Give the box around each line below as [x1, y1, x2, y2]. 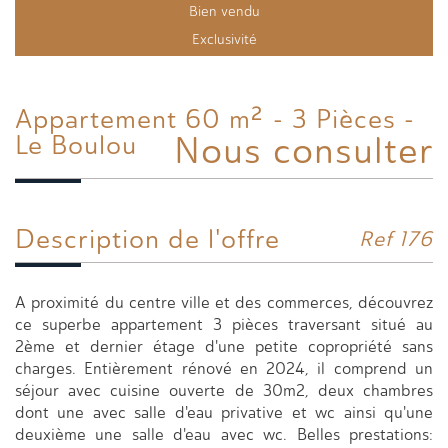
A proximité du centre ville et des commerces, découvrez [15, 293, 433, 312]
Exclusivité [191, 31, 257, 48]
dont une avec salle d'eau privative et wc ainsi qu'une [15, 403, 433, 422]
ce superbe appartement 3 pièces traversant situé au [15, 315, 433, 334]
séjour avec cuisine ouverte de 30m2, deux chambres [15, 381, 433, 400]
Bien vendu [188, 3, 260, 20]
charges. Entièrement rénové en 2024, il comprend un [15, 359, 433, 378]
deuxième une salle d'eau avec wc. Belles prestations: [15, 425, 433, 444]
